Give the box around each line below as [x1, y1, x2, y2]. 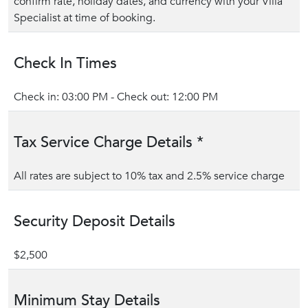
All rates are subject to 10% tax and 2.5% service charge [14, 168, 285, 184]
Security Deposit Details [14, 211, 175, 232]
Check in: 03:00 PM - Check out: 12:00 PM [14, 89, 218, 104]
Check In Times [14, 53, 117, 74]
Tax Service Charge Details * [14, 132, 203, 153]
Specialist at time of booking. [14, 10, 155, 25]
